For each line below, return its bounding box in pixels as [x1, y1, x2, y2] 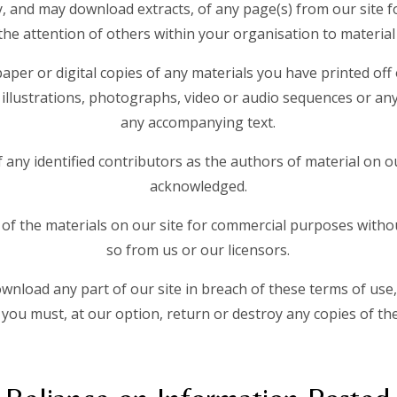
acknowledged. [149, 175, 247, 196]
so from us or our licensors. [106, 239, 291, 260]
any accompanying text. [121, 112, 276, 132]
